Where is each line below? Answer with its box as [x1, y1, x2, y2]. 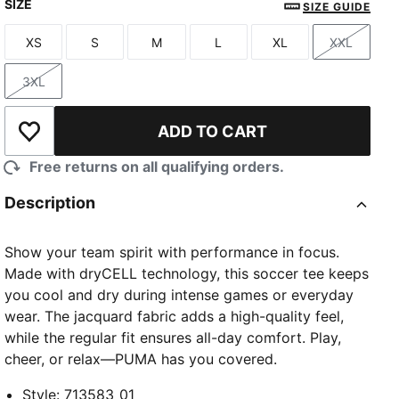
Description [4, 193, 96, 213]
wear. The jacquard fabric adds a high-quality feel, [4, 307, 345, 326]
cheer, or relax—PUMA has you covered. [4, 350, 278, 369]
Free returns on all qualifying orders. [29, 158, 285, 176]
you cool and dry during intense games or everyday [4, 286, 354, 305]
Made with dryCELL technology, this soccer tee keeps [4, 265, 370, 283]
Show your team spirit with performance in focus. [4, 243, 340, 262]
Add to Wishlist [28, 131, 131, 150]
